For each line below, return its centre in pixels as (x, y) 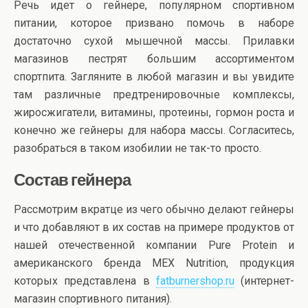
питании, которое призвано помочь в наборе (154, 23)
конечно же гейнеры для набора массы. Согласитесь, (154, 130)
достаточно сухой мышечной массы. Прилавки (154, 41)
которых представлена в (85, 280)
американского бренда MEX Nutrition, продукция (154, 263)
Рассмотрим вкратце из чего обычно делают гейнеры (154, 209)
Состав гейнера (72, 179)
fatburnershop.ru (195, 280)
